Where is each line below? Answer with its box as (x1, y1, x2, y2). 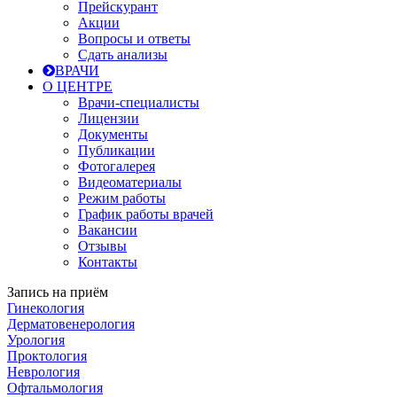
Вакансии (78, 222, 137, 237)
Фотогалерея (78, 159, 155, 174)
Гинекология (7, 300, 84, 315)
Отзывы (78, 238, 127, 253)
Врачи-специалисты (78, 95, 199, 110)
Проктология (7, 348, 87, 363)
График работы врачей (78, 206, 214, 222)
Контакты (78, 254, 137, 269)
